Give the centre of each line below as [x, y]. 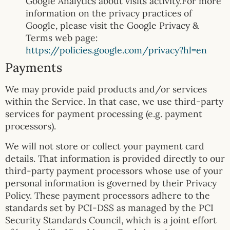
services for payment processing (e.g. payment [104, 114]
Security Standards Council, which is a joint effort [111, 220]
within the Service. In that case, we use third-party [114, 102]
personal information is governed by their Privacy [111, 183]
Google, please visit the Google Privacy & [112, 26]
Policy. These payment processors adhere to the [108, 195]
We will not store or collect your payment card [105, 146]
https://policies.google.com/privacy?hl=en [116, 50]
